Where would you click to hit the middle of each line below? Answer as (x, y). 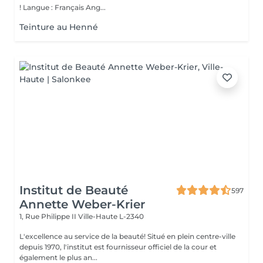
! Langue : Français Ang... (64, 7)
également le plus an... (58, 257)
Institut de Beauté (74, 190)
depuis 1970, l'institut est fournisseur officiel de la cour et (118, 247)
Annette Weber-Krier (82, 204)
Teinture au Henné (59, 27)
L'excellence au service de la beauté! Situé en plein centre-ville (83, 236)
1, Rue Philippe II (49, 216)
